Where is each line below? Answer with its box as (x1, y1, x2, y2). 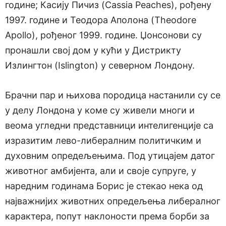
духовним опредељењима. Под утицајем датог (5, 150, 215, 161)
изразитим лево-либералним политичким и (5, 135, 201, 146)
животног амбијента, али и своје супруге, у (5, 165, 196, 177)
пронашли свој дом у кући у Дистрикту (5, 45, 181, 56)
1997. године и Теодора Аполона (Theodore (5, 15, 196, 26)
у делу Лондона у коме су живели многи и (5, 105, 195, 116)
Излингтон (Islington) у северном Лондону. (5, 60, 195, 71)
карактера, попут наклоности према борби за (5, 211, 209, 222)
